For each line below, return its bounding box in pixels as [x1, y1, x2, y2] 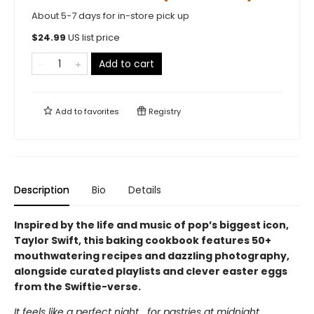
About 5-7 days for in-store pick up [32, 9, 189, 22]
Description [14, 183, 69, 197]
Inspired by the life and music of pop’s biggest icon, [14, 218, 289, 232]
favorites [84, 106, 119, 117]
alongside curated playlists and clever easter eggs [14, 264, 287, 278]
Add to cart [99, 57, 154, 71]
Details [128, 183, 161, 197]
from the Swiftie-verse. [14, 280, 143, 294]
